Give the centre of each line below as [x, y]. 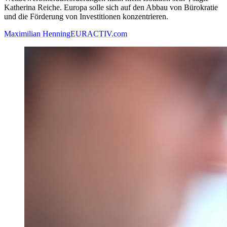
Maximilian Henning [37, 34]
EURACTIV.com [99, 34]
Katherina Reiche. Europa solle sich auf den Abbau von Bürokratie [111, 8]
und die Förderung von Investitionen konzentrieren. [86, 17]
